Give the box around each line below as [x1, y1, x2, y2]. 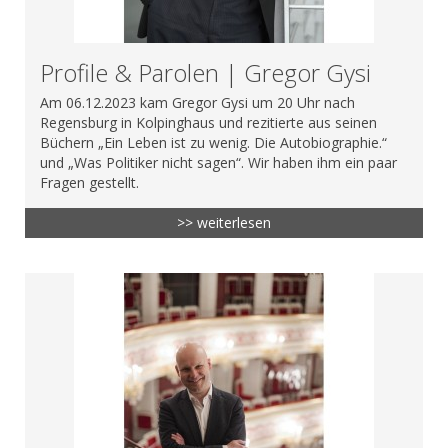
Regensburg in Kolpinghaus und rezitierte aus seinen [40, 112, 377, 132]
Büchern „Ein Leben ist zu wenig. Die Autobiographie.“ [40, 132, 387, 152]
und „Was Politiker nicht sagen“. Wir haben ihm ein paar [40, 152, 397, 172]
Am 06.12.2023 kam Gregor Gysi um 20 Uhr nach [40, 92, 355, 112]
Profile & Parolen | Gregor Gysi [40, 55, 371, 89]
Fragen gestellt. [40, 172, 139, 192]
